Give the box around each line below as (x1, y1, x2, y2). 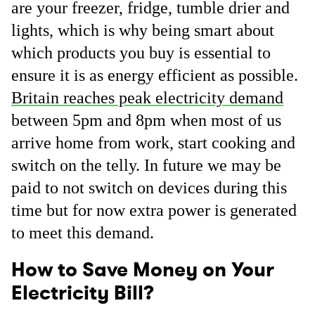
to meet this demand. (11, 224, 154, 242)
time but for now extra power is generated (11, 201, 297, 219)
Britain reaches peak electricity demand (11, 89, 283, 107)
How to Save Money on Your (11, 256, 274, 283)
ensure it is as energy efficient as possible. (11, 66, 302, 84)
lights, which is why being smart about (11, 21, 274, 39)
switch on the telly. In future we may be (11, 156, 281, 174)
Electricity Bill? (11, 279, 154, 307)
